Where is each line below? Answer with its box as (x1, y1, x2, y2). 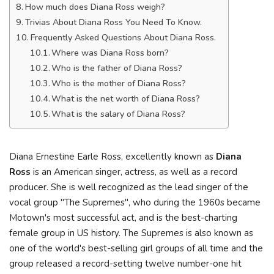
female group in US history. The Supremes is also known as (9, 227, 253, 239)
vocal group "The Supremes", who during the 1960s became (9, 196, 261, 209)
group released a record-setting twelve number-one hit (9, 257, 242, 270)
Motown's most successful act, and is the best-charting (9, 212, 237, 224)
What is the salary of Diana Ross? (51, 108, 186, 120)
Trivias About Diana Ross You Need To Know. (24, 17, 202, 28)
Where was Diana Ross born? (51, 47, 169, 59)
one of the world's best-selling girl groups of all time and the (9, 242, 263, 254)
